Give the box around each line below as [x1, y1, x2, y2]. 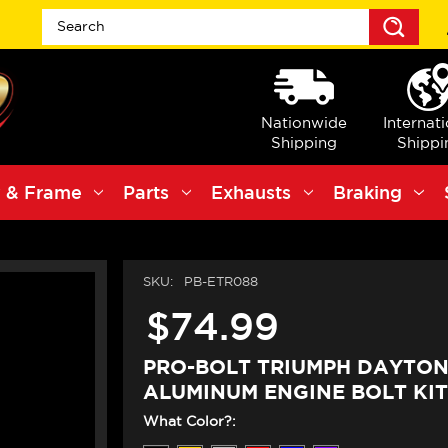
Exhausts [211, 182, 292, 203]
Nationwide [260, 113, 347, 131]
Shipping [270, 133, 337, 151]
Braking [332, 182, 402, 203]
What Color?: [142, 413, 236, 430]
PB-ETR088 [183, 274, 258, 290]
